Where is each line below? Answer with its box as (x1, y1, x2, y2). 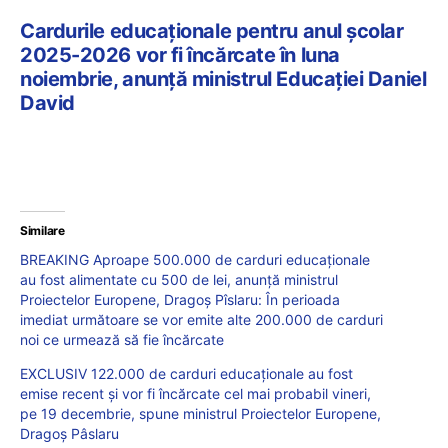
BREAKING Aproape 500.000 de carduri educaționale (20, 250, 370, 268)
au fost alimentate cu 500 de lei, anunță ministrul (20, 270, 338, 288)
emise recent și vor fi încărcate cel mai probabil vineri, (20, 384, 371, 402)
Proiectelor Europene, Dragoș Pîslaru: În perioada (20, 290, 340, 308)
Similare (20, 222, 65, 238)
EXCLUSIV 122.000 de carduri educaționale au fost (20, 364, 353, 382)
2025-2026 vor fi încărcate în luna (20, 42, 340, 67)
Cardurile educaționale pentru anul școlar (20, 18, 404, 43)
